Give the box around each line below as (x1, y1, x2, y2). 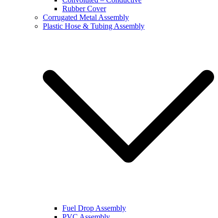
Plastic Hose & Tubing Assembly (43, 22, 145, 30)
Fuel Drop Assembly (62, 204, 126, 212)
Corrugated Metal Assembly (43, 13, 129, 21)
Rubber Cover (62, 4, 106, 13)
